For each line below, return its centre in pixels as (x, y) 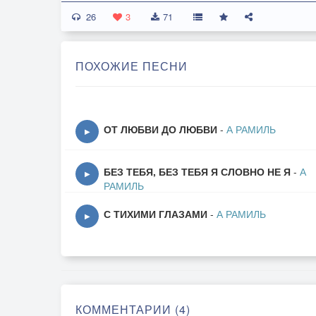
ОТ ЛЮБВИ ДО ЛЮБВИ (160, 129)
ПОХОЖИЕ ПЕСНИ (132, 66)
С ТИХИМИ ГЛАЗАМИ (156, 214)
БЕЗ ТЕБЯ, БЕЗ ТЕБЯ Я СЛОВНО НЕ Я (197, 171)
